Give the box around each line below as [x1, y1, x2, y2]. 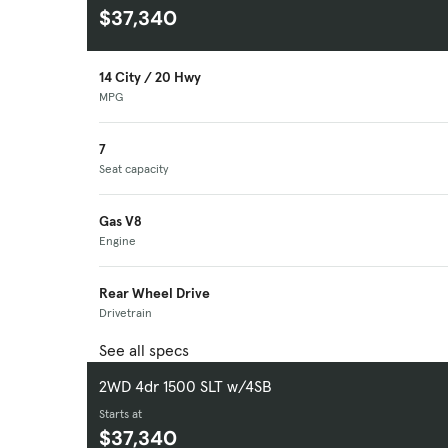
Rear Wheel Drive [99, 284, 210, 303]
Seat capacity [99, 161, 169, 177]
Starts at [99, 406, 142, 422]
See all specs [99, 340, 189, 361]
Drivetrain [99, 305, 152, 321]
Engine [99, 233, 136, 249]
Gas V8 [99, 212, 142, 231]
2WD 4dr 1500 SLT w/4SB [99, 376, 272, 397]
